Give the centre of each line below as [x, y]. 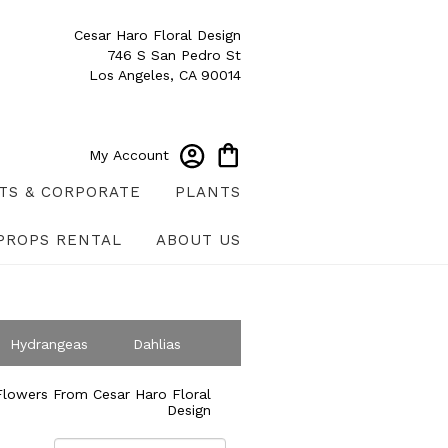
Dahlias [156, 344]
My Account [129, 155]
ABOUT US [199, 240]
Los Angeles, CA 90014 [165, 75]
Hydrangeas [48, 344]
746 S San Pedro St [174, 55]
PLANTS [208, 192]
